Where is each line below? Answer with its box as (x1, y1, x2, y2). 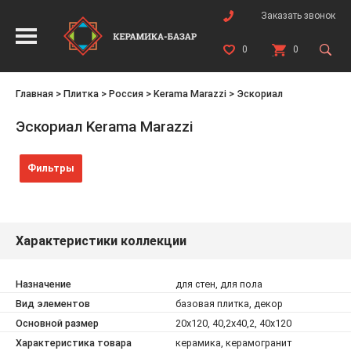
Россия (109, 88, 143, 100)
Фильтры (27, 162, 74, 174)
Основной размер (16, 317, 99, 329)
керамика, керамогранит (175, 337, 291, 349)
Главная (16, 88, 53, 100)
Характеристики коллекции (16, 233, 186, 248)
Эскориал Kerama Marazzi (16, 118, 193, 136)
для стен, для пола (175, 278, 262, 290)
